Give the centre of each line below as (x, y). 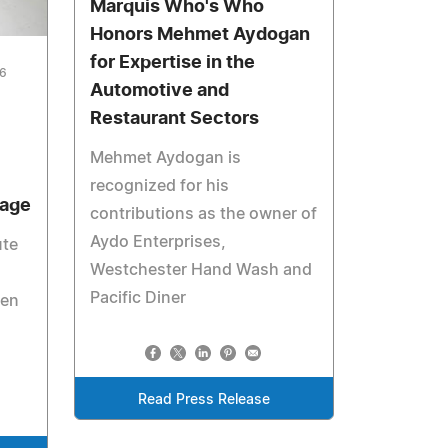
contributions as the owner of (204, 213)
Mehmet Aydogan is (166, 157)
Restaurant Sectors (175, 118)
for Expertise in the (173, 62)
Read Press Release (204, 399)
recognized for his (160, 185)
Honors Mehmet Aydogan (200, 34)
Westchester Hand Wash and (201, 269)
